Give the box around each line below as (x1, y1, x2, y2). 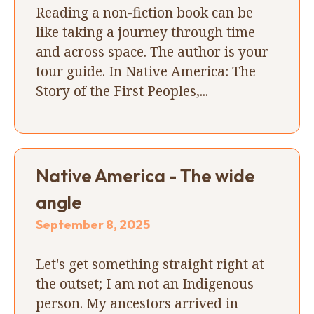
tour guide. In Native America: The (36, 61, 256, 81)
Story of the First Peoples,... (36, 81, 208, 100)
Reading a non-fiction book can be (36, 2, 253, 22)
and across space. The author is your (36, 41, 268, 61)
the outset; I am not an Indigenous (36, 273, 254, 293)
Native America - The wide (36, 163, 255, 187)
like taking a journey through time (36, 22, 255, 41)
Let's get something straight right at (36, 254, 264, 273)
